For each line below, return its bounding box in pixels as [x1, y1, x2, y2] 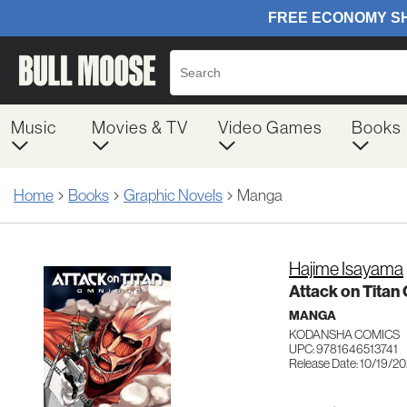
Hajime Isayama [289, 259, 403, 279]
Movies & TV [91, 118, 188, 137]
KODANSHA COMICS [289, 327, 400, 342]
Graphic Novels [124, 186, 223, 204]
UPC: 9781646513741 [289, 342, 398, 356]
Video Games [217, 118, 323, 137]
